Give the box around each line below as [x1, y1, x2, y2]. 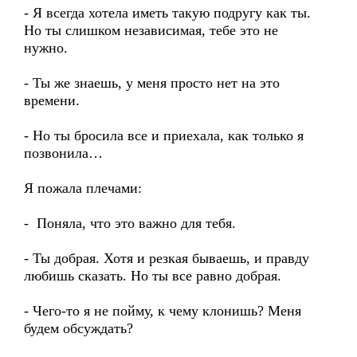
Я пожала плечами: [24, 180, 142, 196]
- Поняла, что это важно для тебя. [24, 215, 236, 231]
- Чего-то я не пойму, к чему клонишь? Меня [24, 303, 301, 319]
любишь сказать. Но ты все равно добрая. [24, 268, 281, 284]
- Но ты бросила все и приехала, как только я [24, 127, 304, 143]
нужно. [24, 40, 68, 56]
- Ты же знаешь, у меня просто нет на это [24, 75, 280, 91]
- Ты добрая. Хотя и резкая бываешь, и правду [24, 250, 309, 266]
